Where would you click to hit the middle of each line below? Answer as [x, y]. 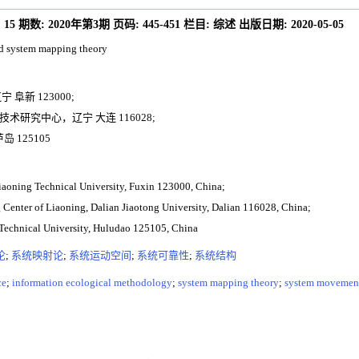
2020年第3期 [79, 24]
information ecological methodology [92, 282]
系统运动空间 [100, 255]
